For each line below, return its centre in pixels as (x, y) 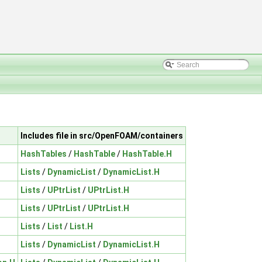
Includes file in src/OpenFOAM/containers (102, 135)
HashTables (44, 154)
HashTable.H (147, 154)
